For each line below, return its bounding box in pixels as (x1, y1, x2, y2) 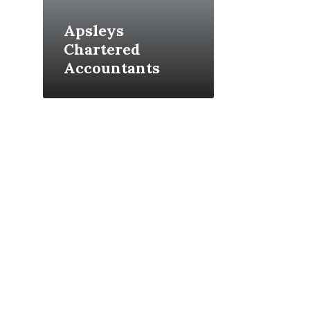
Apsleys (64, 21, 124, 41)
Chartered (64, 39, 140, 60)
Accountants (64, 58, 160, 78)
